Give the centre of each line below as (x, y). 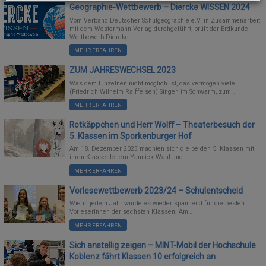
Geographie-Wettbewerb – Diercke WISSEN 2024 (160, 7)
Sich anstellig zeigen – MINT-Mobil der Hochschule (163, 246)
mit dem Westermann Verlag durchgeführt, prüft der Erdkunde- (160, 28)
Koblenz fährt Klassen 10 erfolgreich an (143, 257)
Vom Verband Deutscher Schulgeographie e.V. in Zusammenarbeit (165, 20)
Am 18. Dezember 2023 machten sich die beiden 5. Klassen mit (162, 149)
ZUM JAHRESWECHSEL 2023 (123, 70)
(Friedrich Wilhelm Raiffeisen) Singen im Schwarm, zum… (153, 91)
